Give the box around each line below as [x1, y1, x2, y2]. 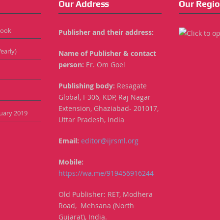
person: [58, 59, 84, 69]
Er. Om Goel [84, 59, 126, 69]
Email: [58, 136, 82, 145]
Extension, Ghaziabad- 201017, [58, 103, 159, 113]
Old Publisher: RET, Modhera [58, 189, 153, 199]
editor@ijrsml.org [81, 136, 139, 145]
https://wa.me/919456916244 [58, 168, 154, 178]
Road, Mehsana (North [58, 200, 135, 210]
